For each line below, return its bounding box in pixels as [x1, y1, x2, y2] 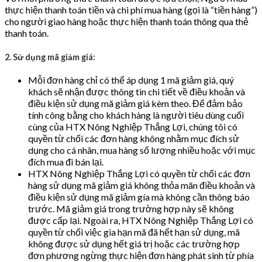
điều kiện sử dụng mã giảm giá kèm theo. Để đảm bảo [28, 98, 243, 109]
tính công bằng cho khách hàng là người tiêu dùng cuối [28, 109, 244, 121]
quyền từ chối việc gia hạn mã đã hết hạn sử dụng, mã [28, 226, 240, 238]
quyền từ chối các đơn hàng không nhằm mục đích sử [28, 133, 239, 144]
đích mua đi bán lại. [28, 156, 104, 168]
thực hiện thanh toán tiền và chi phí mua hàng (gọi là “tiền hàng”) [5, 4, 257, 15]
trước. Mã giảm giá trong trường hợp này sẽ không [28, 203, 234, 215]
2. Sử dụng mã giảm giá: [5, 52, 95, 63]
